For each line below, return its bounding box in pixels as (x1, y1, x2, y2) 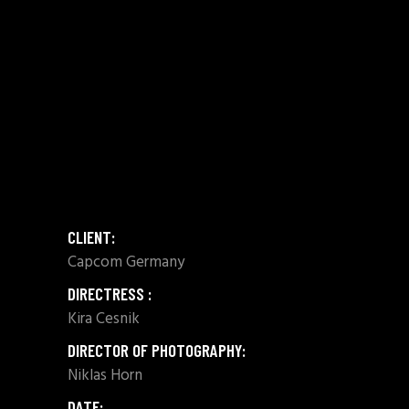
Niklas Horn (68, 362, 142, 388)
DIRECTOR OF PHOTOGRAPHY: (68, 339, 246, 361)
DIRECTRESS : (68, 282, 152, 304)
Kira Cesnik (68, 306, 140, 331)
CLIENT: (68, 225, 115, 247)
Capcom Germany (68, 249, 184, 275)
